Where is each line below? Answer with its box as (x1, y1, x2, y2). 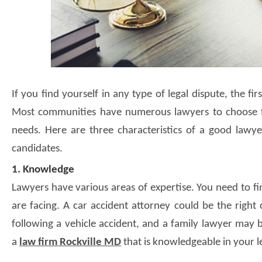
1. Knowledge (12, 164, 74, 175)
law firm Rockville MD (19, 236, 121, 248)
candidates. (12, 143, 63, 154)
